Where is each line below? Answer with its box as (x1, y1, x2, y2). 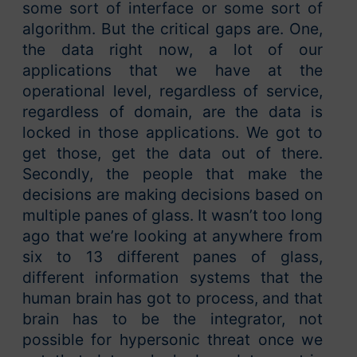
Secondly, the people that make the (22, 164, 323, 184)
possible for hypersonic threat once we (22, 330, 323, 350)
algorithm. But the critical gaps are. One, (22, 19, 323, 39)
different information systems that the (22, 268, 323, 288)
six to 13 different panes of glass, (22, 247, 323, 267)
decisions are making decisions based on (22, 185, 323, 205)
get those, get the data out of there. (22, 143, 323, 163)
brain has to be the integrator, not (22, 309, 323, 329)
